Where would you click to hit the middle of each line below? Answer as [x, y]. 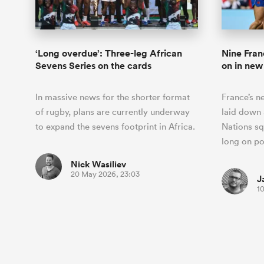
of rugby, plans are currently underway [113, 112]
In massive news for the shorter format [113, 97]
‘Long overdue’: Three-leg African [109, 54]
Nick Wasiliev [98, 164]
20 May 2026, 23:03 [105, 174]
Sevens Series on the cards [93, 66]
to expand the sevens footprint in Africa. [115, 127]
